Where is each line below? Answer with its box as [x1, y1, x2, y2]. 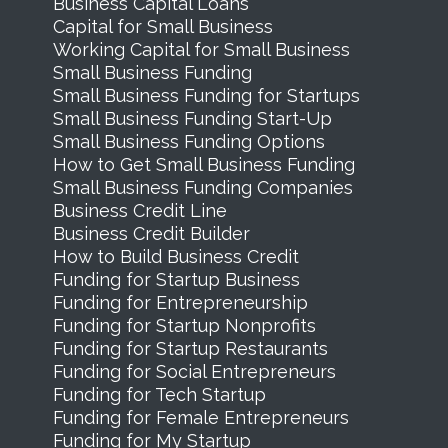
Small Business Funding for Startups [52, 84, 360, 106]
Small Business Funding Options [52, 130, 325, 152]
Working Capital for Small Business [52, 38, 350, 60]
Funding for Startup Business [52, 268, 300, 290]
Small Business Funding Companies [52, 176, 353, 198]
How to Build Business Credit [52, 245, 299, 267]
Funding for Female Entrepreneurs [52, 406, 349, 428]
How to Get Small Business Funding [52, 153, 355, 175]
